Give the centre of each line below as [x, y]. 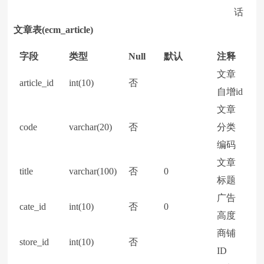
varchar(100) [93, 171]
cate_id [33, 207]
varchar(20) [91, 127]
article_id [37, 83]
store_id [34, 242]
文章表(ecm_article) [54, 30]
